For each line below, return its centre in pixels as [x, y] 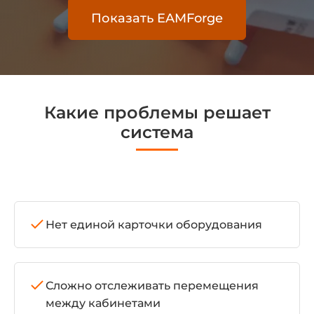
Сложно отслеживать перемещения [152, 286]
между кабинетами [103, 303]
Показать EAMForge [157, 18]
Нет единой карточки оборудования [154, 225]
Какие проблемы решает [157, 112]
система [157, 132]
